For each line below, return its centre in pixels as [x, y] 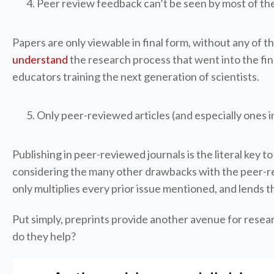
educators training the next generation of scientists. [136, 76]
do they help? [44, 236]
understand [40, 59]
